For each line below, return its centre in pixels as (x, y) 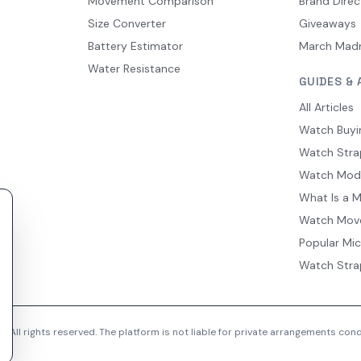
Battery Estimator (135, 46)
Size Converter (127, 24)
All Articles (327, 108)
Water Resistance (134, 69)
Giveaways (328, 24)
